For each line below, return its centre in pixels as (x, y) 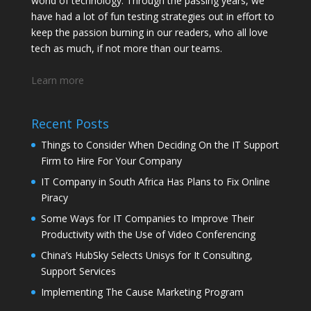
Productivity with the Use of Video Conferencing (148, 234)
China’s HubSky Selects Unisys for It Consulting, (146, 255)
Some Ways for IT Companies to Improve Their (147, 218)
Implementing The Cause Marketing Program (142, 292)
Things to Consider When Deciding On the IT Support (160, 144)
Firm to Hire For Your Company (111, 160)
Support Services (78, 271)
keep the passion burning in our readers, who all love (149, 33)
